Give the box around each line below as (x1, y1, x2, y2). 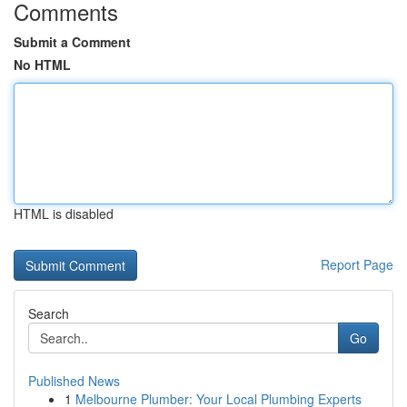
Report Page (321, 255, 393, 273)
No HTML (14, 55, 71, 74)
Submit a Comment (14, 33, 131, 51)
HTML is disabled (14, 204, 114, 223)
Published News (28, 372, 120, 390)
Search (28, 304, 69, 323)
